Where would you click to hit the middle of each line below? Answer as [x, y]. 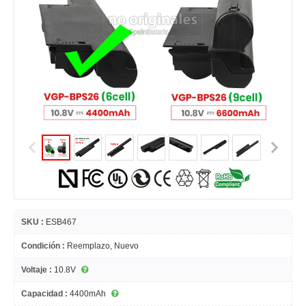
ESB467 [60, 222]
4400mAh [87, 294]
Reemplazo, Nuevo [102, 246]
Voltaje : [37, 270]
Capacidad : [44, 294]
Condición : [43, 246]
